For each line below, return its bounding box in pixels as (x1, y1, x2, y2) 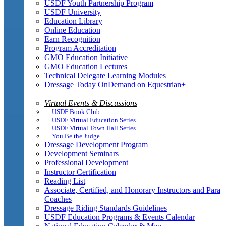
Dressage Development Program (44, 140, 148, 149)
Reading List (44, 176, 85, 185)
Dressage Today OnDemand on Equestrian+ (44, 80, 186, 89)
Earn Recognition (44, 34, 100, 43)
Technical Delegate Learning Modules (44, 71, 166, 80)
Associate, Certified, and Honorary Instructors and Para (44, 185, 220, 194)
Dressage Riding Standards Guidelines (44, 203, 167, 212)
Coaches (44, 194, 72, 203)
